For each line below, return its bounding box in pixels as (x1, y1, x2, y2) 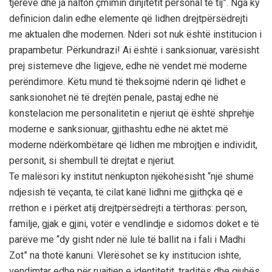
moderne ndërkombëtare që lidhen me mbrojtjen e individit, (9, 138, 257, 151)
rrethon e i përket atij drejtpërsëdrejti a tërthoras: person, (9, 202, 247, 214)
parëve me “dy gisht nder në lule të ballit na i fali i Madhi (9, 233, 245, 245)
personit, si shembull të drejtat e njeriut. (9, 154, 175, 166)
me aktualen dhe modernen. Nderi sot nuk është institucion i (9, 28, 262, 40)
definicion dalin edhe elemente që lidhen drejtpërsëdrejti (9, 12, 248, 24)
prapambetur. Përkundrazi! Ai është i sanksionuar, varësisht (9, 44, 259, 56)
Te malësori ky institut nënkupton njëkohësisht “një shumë (9, 170, 254, 182)
